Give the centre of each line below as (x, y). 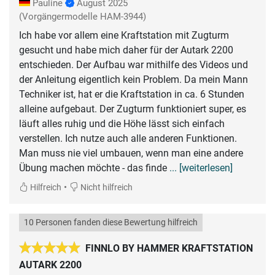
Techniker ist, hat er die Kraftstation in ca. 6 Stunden (132, 94)
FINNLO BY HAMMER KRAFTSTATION (169, 248)
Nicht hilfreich (106, 187)
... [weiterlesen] (201, 168)
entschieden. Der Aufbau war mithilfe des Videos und (134, 64)
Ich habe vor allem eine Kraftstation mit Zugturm (124, 35)
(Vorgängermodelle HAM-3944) (83, 16)
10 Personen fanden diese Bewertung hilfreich (111, 222)
